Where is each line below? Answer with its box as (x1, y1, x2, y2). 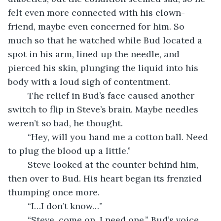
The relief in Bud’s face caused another (18, 89, 28, 101)
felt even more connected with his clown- (8, 6, 185, 18)
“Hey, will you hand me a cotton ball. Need (18, 131, 28, 143)
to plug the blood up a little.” (8, 145, 131, 156)
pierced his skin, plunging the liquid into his (8, 62, 201, 74)
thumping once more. (8, 186, 100, 198)
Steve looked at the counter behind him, (18, 158, 28, 170)
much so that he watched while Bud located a (8, 34, 205, 46)
